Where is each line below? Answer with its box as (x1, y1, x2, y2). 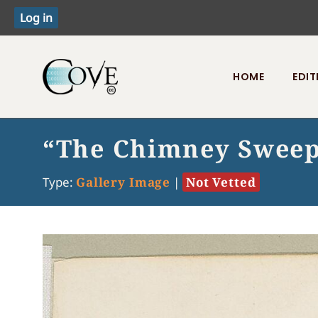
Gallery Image (76, 174, 171, 190)
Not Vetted (186, 174, 256, 190)
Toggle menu (42, 113, 116, 129)
